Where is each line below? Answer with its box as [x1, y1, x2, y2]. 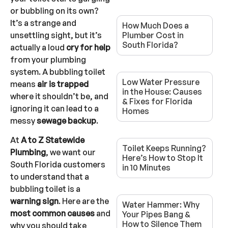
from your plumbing [10, 54, 86, 65]
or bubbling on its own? [10, 5, 99, 16]
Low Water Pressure [122, 77, 199, 88]
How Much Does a [122, 20, 189, 31]
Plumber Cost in [122, 30, 184, 41]
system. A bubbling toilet [10, 66, 105, 77]
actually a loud [10, 42, 66, 52]
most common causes [10, 208, 95, 219]
